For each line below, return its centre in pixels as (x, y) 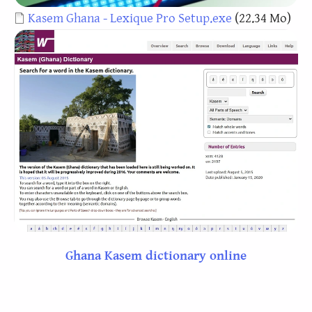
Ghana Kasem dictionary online (156, 256)
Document (43, 17)
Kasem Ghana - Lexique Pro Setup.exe (130, 18)
